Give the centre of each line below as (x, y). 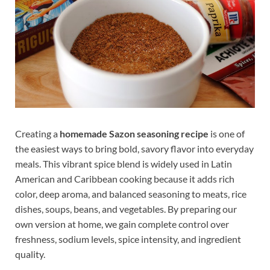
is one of (227, 134)
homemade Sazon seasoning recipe (134, 134)
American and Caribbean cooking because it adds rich (125, 179)
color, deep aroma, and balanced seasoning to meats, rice (131, 194)
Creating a (37, 134)
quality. (30, 254)
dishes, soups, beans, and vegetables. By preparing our (126, 209)
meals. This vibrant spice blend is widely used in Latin (124, 164)
